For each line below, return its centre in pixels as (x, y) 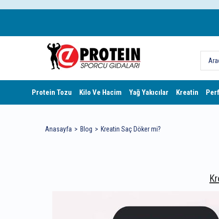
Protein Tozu (52, 92)
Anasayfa (58, 129)
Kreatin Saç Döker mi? (131, 129)
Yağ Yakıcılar (149, 92)
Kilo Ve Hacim (100, 92)
